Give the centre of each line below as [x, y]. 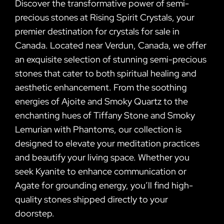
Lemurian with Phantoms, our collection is [98, 129]
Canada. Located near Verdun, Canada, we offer [111, 45]
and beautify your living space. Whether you [102, 157]
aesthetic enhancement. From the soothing [101, 87]
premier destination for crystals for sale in [97, 31]
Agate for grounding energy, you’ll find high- [104, 185]
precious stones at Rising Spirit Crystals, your [105, 17]
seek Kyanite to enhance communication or [101, 171]
